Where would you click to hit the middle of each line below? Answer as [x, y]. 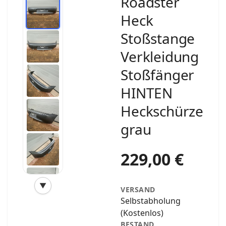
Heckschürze [162, 111]
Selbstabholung [151, 201]
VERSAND [138, 189]
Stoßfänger [158, 74]
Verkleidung [160, 56]
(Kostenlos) [142, 213]
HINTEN [147, 93]
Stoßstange [158, 38]
